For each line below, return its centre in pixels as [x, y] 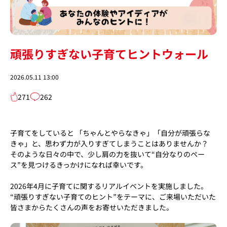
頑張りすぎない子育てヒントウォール [109, 53]
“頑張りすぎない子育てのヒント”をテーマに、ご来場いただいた [113, 196]
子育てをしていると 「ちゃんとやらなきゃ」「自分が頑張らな [110, 133]
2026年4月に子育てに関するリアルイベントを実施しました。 [109, 186]
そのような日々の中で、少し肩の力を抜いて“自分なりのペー [107, 154]
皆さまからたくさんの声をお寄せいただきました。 [92, 207]
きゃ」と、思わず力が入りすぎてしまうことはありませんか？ [109, 143]
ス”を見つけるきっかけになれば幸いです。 [79, 164]
